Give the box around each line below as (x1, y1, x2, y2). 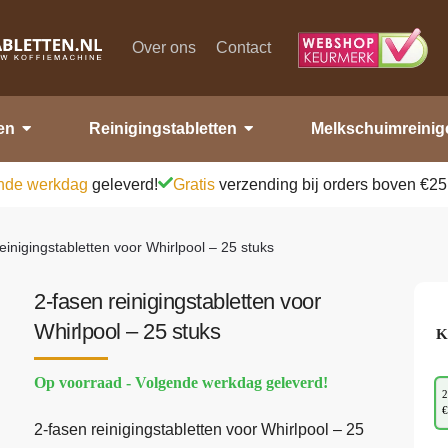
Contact (216, 38, 272, 56)
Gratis (173, 175, 215, 193)
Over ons (132, 38, 197, 56)
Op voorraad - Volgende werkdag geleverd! (34, 373, 329, 391)
